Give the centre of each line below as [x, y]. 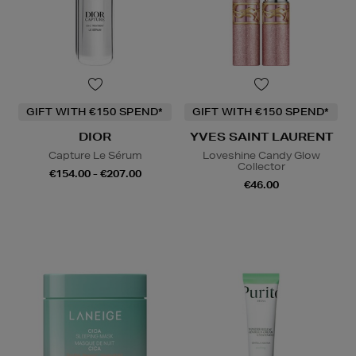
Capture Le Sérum [95, 155]
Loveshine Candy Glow [261, 155]
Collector [261, 166]
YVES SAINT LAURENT [261, 136]
